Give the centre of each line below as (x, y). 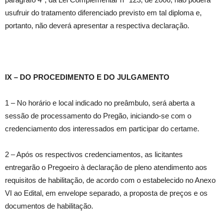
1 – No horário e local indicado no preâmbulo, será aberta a (100, 103)
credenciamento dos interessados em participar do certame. (102, 129)
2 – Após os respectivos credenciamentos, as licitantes (94, 155)
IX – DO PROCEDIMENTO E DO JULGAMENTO (87, 77)
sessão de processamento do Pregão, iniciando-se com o (98, 116)
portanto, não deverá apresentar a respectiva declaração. (97, 26)
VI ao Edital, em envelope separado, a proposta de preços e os (106, 193)
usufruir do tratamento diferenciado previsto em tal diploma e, (103, 13)
